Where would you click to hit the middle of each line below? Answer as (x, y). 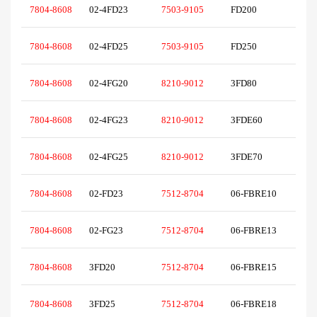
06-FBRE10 (256, 194)
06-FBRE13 (256, 231)
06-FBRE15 (256, 267)
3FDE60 (252, 120)
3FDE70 (252, 157)
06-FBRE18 (256, 304)
